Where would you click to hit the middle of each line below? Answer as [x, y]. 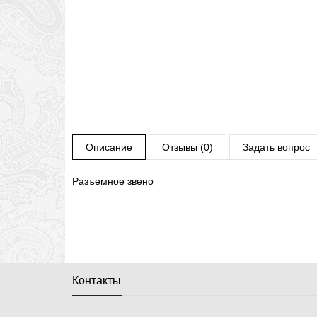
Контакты [97, 281]
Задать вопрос [276, 147]
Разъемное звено [113, 181]
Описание [109, 147]
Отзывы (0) [188, 147]
